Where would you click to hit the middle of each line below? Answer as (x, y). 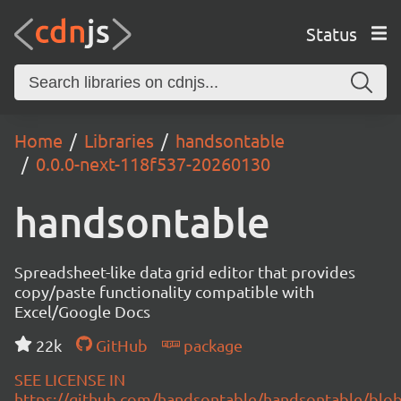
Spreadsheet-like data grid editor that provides (185, 272)
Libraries (119, 140)
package (211, 345)
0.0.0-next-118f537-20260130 (153, 163)
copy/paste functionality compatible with (164, 291)
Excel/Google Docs (82, 311)
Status (331, 33)
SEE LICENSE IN (70, 379)
